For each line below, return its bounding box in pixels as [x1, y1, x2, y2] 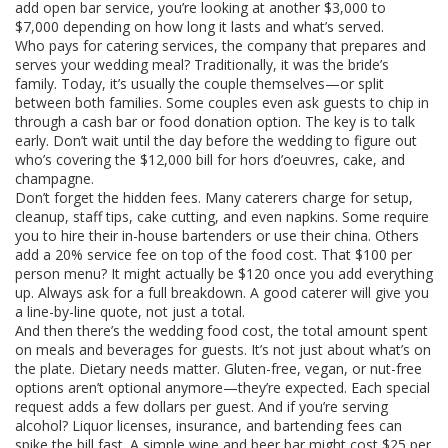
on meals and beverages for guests [15, 340, 244, 359]
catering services [106, 36, 214, 55]
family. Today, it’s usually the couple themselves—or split [15, 74, 384, 93]
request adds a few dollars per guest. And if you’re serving [15, 397, 388, 416]
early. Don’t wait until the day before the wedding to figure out [15, 131, 417, 150]
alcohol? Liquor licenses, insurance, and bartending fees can [15, 416, 402, 435]
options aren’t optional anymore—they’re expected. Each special [15, 378, 430, 397]
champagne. [15, 169, 94, 188]
